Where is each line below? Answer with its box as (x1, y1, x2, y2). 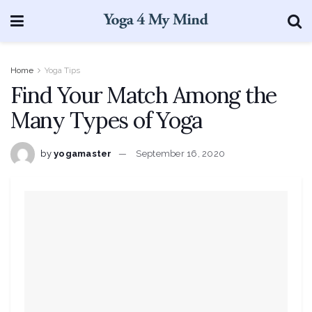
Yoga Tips (45, 65, 80, 75)
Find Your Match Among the (10, 81, 276, 109)
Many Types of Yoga (10, 106, 202, 134)
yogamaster (54, 148, 112, 159)
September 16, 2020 (136, 148, 226, 159)
